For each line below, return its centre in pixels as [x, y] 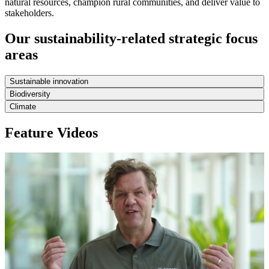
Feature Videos [51, 132]
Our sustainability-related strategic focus [131, 38]
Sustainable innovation [49, 81]
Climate [23, 106]
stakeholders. [29, 13]
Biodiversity [30, 94]
